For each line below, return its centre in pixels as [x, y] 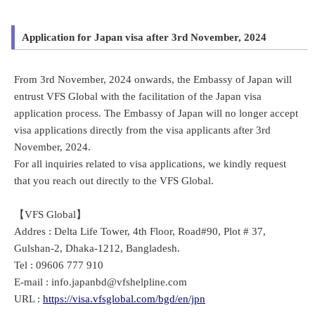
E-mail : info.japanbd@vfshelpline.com [101, 282]
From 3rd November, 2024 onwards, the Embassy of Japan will [153, 79]
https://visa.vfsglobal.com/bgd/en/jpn [124, 298]
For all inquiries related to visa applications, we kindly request [150, 163]
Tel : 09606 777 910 [59, 265]
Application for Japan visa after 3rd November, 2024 [144, 37]
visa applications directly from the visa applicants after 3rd [142, 130]
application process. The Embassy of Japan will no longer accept [156, 113]
